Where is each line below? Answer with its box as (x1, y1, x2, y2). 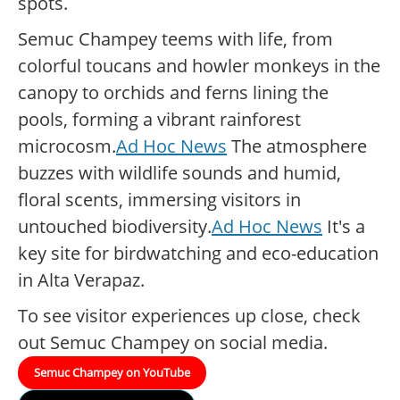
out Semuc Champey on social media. (18, 330, 328, 355)
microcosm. (18, 134, 116, 159)
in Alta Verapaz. (18, 268, 145, 293)
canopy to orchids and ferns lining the (18, 80, 329, 105)
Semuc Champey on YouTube (34, 364, 190, 381)
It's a (322, 214, 365, 239)
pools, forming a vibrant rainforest (18, 107, 301, 132)
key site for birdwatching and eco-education (18, 241, 379, 266)
